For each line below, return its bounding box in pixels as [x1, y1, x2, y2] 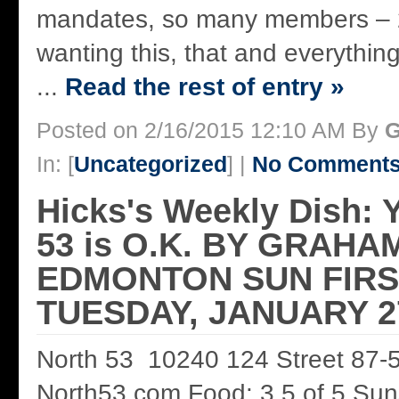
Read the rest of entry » [65, 72, 345, 101]
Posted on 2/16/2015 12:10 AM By [37, 117, 385, 142]
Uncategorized [74, 151, 227, 176]
